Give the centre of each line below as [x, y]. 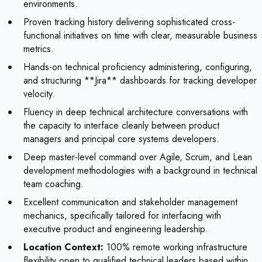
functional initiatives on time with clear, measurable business [140, 36]
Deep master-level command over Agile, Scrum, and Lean [138, 157]
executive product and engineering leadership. [116, 229]
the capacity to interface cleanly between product [121, 126]
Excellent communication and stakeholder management [130, 202]
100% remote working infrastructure [175, 247]
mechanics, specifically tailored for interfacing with [122, 216]
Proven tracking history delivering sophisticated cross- [129, 22]
